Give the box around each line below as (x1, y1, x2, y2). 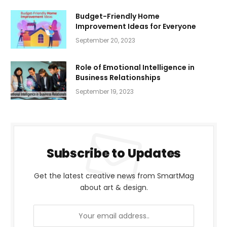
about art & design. (80, 182, 148, 193)
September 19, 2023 (75, 87, 134, 96)
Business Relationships (75, 72, 161, 83)
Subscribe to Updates (46, 145, 181, 162)
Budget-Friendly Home (75, 11, 160, 22)
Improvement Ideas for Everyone (75, 21, 196, 32)
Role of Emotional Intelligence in (75, 62, 195, 73)
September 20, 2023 (75, 36, 135, 45)
